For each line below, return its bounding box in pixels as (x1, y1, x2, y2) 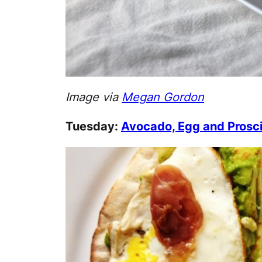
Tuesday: (65, 119, 121, 133)
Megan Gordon (122, 90, 204, 104)
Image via (65, 90, 122, 104)
